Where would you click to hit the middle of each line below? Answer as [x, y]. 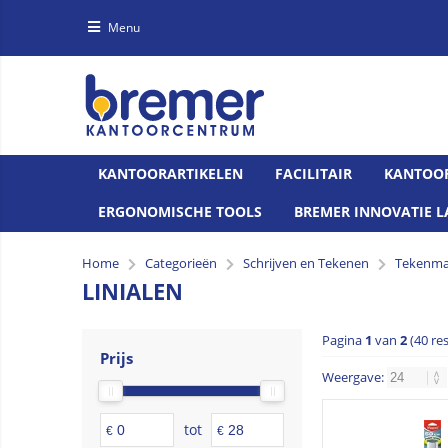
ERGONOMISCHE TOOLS [180, 211]
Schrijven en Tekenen [306, 262]
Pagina [343, 339]
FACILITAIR [313, 173]
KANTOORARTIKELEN [170, 173]
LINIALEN [132, 290]
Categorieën [181, 262]
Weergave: [354, 376]
